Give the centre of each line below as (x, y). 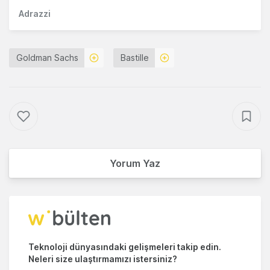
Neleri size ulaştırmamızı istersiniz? (103, 259)
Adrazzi (35, 14)
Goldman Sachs (47, 58)
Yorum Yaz (135, 164)
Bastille (135, 58)
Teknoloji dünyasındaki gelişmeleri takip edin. (125, 247)
